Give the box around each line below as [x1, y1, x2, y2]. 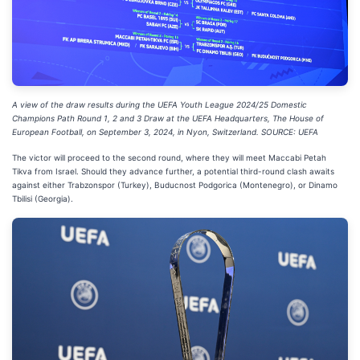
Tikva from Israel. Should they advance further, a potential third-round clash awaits [12, 166, 334, 176]
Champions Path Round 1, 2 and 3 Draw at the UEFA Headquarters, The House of [12, 112, 324, 123]
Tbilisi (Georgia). [12, 193, 73, 203]
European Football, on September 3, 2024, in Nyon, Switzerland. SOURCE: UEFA [12, 126, 318, 137]
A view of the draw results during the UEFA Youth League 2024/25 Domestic [12, 99, 307, 109]
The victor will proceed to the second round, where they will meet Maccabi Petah [12, 152, 326, 162]
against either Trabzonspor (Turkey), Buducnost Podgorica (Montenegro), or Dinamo [12, 179, 337, 190]
